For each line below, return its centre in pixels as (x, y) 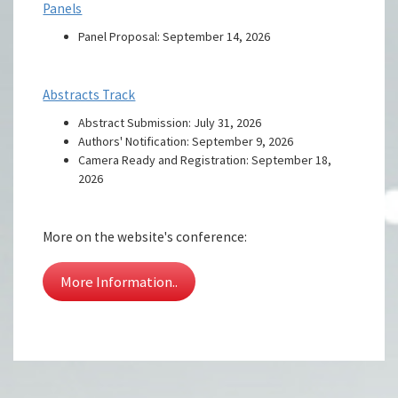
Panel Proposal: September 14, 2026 (175, 36)
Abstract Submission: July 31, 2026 (170, 122)
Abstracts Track (89, 94)
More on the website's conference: (147, 236)
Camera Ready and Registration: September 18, (205, 159)
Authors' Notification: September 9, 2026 (186, 141)
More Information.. (119, 281)
